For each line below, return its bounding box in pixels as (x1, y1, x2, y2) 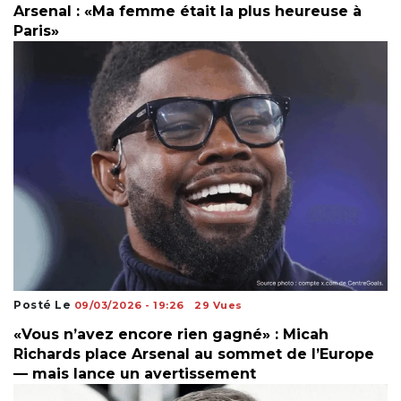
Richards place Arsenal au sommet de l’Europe (13, 345, 374, 363)
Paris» (13, 22, 59, 40)
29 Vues (194, 298, 243, 311)
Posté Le (13, 297, 74, 311)
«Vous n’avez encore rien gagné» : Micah (13, 325, 328, 343)
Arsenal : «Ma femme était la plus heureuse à (13, 3, 362, 21)
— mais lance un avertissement (13, 364, 256, 382)
